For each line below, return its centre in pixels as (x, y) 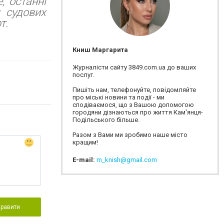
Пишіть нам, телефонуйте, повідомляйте (134, 90)
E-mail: (84, 160)
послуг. (83, 75)
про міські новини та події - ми (118, 97)
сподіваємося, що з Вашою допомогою (133, 105)
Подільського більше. (106, 120)
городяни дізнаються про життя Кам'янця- (138, 112)
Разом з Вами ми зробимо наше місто (130, 135)
